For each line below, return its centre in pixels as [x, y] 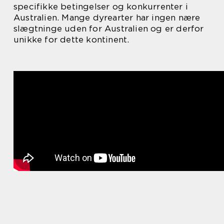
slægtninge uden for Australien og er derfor [109, 28]
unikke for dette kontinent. [71, 39]
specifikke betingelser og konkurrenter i [101, 6]
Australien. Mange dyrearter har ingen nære [107, 17]
